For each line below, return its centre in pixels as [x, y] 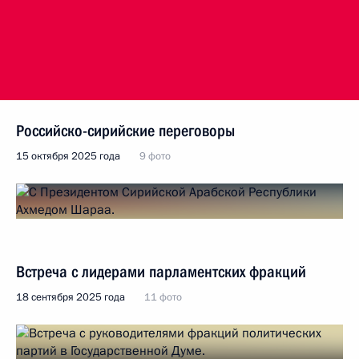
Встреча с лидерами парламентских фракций [161, 272]
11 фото [163, 297]
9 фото [155, 156]
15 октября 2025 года [68, 156]
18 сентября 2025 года [71, 297]
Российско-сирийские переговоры [125, 131]
